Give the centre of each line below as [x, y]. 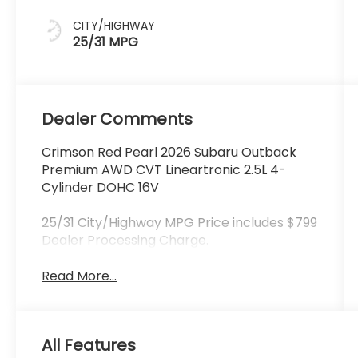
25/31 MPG [106, 42]
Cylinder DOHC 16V [101, 187]
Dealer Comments [117, 119]
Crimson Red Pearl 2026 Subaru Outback [169, 152]
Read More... [80, 276]
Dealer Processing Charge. [125, 240]
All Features [89, 345]
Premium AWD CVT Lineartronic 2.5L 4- [164, 169]
